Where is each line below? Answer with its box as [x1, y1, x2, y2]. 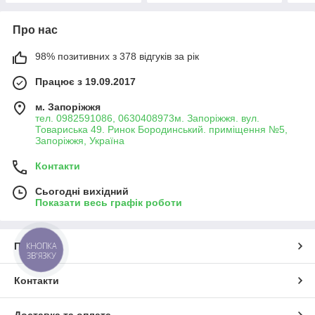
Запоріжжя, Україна [35, 134, 124, 146]
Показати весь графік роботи [35, 196, 182, 208]
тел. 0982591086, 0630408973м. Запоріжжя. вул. [35, 112, 259, 124]
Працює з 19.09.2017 [35, 75, 136, 87]
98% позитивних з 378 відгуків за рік [35, 50, 199, 62]
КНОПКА [26, 240, 57, 251]
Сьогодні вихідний [35, 185, 129, 197]
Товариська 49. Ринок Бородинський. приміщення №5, [35, 123, 288, 135]
